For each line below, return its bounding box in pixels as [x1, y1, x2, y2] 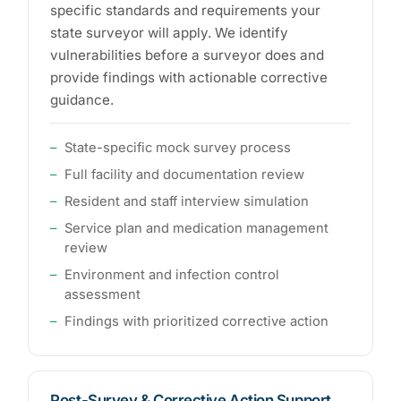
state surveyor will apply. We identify [50, 23, 289, 41]
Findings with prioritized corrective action [64, 313, 329, 330]
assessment [64, 286, 141, 303]
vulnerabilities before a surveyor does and [50, 46, 325, 64]
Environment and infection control [64, 267, 280, 284]
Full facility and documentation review [64, 166, 305, 183]
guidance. [50, 90, 115, 108]
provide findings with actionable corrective [50, 68, 328, 86]
